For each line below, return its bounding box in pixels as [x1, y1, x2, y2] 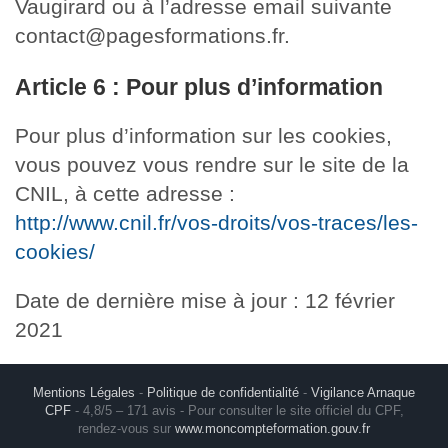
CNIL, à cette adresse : [15, 182, 235, 206]
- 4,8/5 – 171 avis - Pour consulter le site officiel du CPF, [70, 403, 404, 419]
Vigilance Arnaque [311, 385, 415, 401]
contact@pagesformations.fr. [15, 24, 290, 47]
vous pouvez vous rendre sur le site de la [15, 153, 409, 177]
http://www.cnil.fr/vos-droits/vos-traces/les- [15, 211, 418, 235]
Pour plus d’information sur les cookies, [15, 124, 392, 148]
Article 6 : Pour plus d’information [15, 74, 383, 100]
